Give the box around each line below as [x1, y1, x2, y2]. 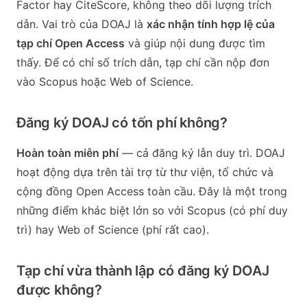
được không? [16, 282, 102, 298]
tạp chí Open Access [16, 36, 125, 50]
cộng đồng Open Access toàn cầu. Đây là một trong [16, 184, 287, 198]
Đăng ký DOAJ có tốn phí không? [16, 114, 228, 131]
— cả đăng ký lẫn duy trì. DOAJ [119, 146, 285, 160]
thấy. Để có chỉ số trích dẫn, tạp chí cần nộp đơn [16, 56, 269, 69]
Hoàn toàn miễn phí [16, 146, 119, 160]
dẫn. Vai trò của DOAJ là [16, 17, 147, 31]
